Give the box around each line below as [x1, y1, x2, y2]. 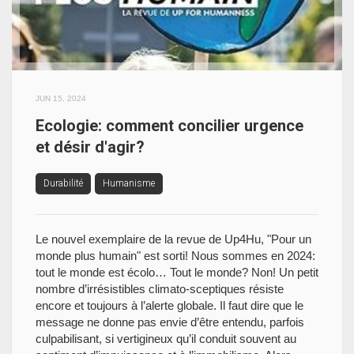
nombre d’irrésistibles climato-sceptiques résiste [36, 282, 284, 296]
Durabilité [43, 178, 83, 189]
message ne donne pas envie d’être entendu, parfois [36, 315, 304, 329]
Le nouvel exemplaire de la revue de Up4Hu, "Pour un [36, 232, 311, 246]
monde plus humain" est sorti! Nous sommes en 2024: [36, 249, 315, 262]
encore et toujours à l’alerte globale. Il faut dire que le [36, 299, 303, 312]
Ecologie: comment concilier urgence [36, 116, 303, 135]
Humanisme [103, 178, 155, 189]
